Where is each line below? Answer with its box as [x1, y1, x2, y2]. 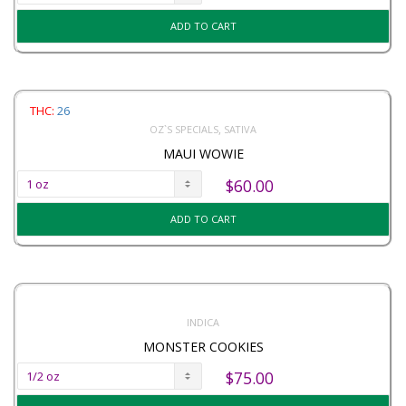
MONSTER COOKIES [142, 337, 264, 355]
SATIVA [224, 122, 256, 137]
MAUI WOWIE [162, 144, 244, 162]
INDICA [187, 314, 219, 329]
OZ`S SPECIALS [150, 122, 218, 137]
